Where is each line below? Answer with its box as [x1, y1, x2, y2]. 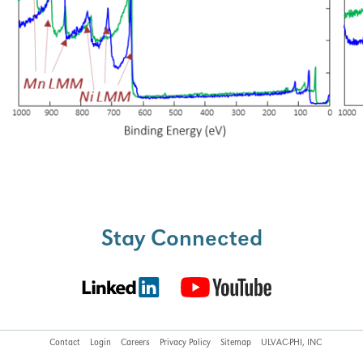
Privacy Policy [160, 338, 211, 348]
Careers [121, 338, 150, 348]
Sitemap [220, 338, 251, 348]
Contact [49, 338, 80, 348]
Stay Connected [100, 228, 263, 253]
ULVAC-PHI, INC [261, 338, 322, 348]
